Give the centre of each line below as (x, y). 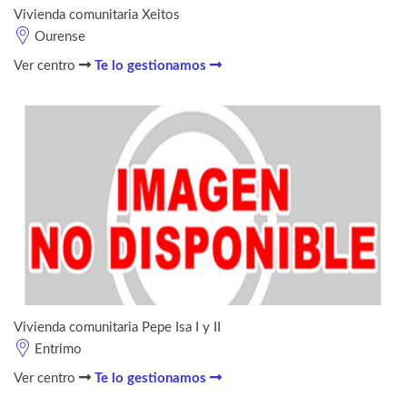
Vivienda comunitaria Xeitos (97, 15)
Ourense (60, 36)
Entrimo (58, 349)
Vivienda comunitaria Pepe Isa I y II (117, 327)
